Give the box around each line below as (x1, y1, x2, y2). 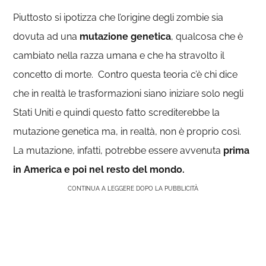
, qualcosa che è (171, 31, 243, 42)
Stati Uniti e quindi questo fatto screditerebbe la (13, 107, 220, 118)
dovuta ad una (13, 31, 78, 42)
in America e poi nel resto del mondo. (13, 164, 185, 175)
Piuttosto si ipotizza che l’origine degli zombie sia (13, 12, 224, 23)
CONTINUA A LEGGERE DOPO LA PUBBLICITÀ (68, 185, 198, 192)
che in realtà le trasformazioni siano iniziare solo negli (13, 88, 244, 99)
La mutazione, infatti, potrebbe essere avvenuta (13, 145, 224, 156)
